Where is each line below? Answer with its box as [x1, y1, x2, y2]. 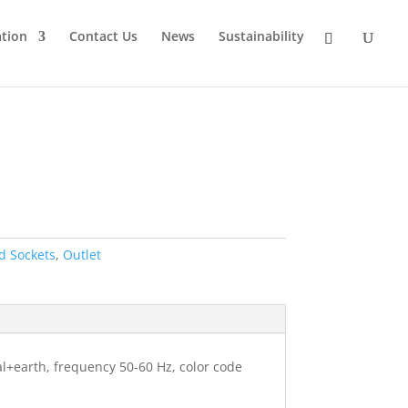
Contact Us [69, 27, 138, 45]
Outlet [62, 246, 101, 264]
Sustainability [219, 27, 304, 45]
